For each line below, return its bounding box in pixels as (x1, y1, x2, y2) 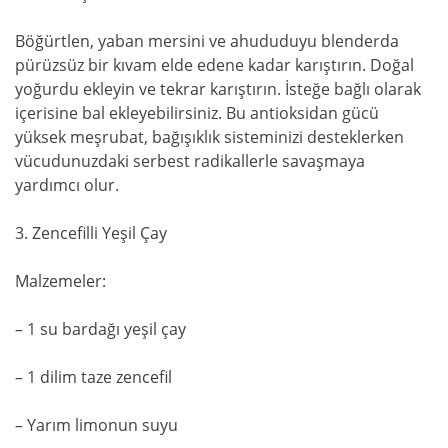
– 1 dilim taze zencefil (15, 365, 172, 388)
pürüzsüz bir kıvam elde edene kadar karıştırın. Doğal (15, 53, 414, 76)
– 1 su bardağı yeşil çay (15, 317, 186, 340)
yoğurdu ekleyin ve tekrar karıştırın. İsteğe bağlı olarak (15, 77, 421, 100)
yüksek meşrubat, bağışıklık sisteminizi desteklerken (15, 125, 404, 148)
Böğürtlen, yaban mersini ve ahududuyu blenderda (15, 29, 399, 52)
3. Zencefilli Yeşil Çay (15, 221, 167, 244)
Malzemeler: (15, 269, 106, 292)
